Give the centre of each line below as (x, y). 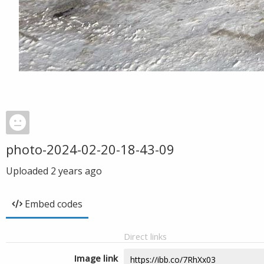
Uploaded (28, 171)
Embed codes (54, 204)
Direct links (145, 236)
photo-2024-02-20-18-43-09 (90, 149)
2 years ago (76, 171)
